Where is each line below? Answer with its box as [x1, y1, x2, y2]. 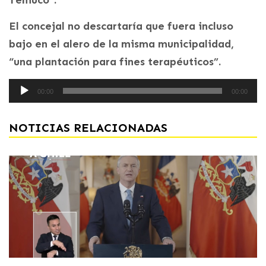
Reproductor [8, 78, 56, 90]
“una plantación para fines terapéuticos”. [9, 55, 221, 68]
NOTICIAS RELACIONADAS [9, 120, 167, 135]
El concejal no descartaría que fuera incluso [9, 19, 233, 33]
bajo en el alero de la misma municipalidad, [9, 37, 234, 50]
